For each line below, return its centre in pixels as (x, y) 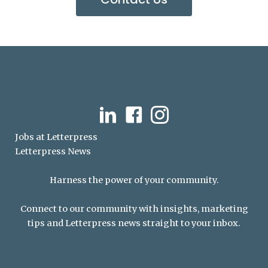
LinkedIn (118, 113)
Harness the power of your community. (134, 180)
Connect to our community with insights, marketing (134, 208)
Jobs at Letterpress (56, 137)
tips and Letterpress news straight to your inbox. (134, 223)
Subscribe (37, 237)
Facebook (145, 113)
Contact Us (41, 194)
